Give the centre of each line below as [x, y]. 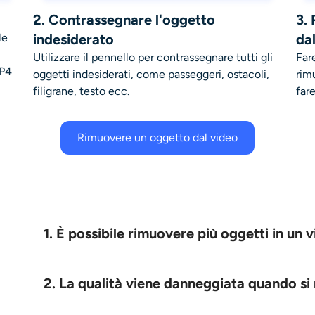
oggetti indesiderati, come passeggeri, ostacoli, [151, 74]
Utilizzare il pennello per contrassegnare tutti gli [153, 57]
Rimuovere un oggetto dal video [157, 137]
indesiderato [73, 39]
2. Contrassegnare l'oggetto [124, 19]
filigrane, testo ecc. [81, 91]
